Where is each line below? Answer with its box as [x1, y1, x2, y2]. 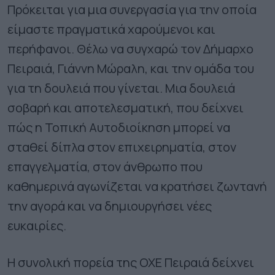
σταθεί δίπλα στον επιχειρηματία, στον [7, 138, 236, 155]
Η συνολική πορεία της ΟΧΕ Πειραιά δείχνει [7, 254, 254, 271]
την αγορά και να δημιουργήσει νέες [7, 197, 212, 214]
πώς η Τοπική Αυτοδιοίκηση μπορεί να [7, 118, 230, 136]
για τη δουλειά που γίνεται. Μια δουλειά [7, 79, 235, 96]
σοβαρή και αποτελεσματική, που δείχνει [7, 99, 244, 116]
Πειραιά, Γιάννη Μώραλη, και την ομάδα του [7, 60, 254, 77]
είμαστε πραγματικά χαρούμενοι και [7, 20, 215, 37]
